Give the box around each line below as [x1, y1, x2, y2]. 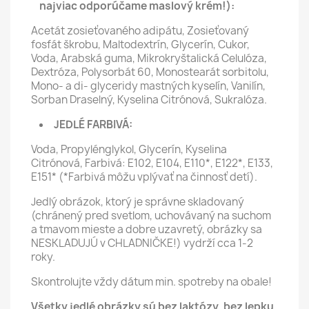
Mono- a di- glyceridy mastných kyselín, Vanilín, [31, 78, 266, 93]
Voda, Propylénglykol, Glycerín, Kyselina [31, 141, 227, 157]
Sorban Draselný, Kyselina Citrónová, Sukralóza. [31, 92, 267, 107]
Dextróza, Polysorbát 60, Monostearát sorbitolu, [31, 64, 269, 79]
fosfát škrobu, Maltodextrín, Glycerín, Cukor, [31, 37, 250, 52]
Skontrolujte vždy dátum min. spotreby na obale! [31, 274, 272, 289]
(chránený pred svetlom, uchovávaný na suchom [31, 208, 271, 223]
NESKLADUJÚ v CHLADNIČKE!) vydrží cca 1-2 [31, 235, 253, 250]
